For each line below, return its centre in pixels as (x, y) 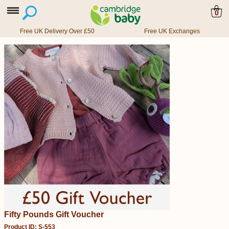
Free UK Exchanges (172, 31)
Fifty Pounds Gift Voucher (54, 214)
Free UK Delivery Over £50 (57, 31)
